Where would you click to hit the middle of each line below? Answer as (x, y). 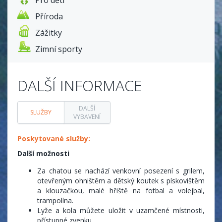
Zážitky (49, 32)
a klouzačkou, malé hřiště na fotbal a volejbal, (121, 190)
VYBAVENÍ (87, 116)
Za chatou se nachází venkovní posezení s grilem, (121, 170)
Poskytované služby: (54, 138)
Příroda (49, 16)
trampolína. (55, 200)
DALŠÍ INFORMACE (80, 85)
